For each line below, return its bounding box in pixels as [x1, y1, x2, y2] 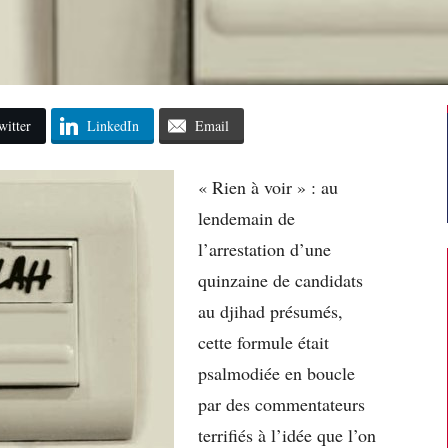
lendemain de [198, 205, 295, 230]
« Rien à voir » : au [198, 174, 338, 199]
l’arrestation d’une [198, 236, 331, 261]
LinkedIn [86, 115, 139, 135]
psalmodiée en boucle [198, 360, 355, 385]
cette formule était [198, 329, 329, 354]
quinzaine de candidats [198, 267, 363, 292]
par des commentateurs [198, 391, 365, 416]
